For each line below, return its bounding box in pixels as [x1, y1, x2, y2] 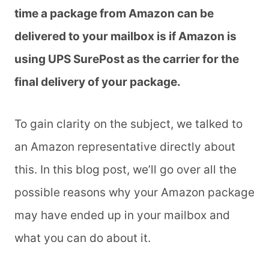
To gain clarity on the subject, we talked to [14, 117, 243, 131]
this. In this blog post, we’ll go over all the [14, 163, 237, 177]
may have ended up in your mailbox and [14, 208, 230, 223]
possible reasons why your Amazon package [14, 186, 255, 200]
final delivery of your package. [14, 75, 183, 89]
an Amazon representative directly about [14, 140, 235, 154]
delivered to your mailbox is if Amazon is [14, 29, 237, 44]
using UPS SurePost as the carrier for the [14, 52, 239, 67]
